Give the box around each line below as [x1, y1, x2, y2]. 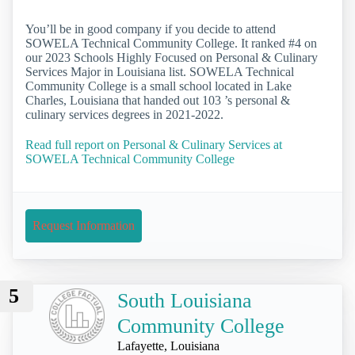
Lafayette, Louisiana [117, 338, 219, 353]
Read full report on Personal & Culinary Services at [25, 137, 282, 151]
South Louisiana [117, 288, 252, 312]
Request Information [32, 218, 135, 232]
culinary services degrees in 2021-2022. [25, 108, 223, 122]
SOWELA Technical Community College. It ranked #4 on [25, 36, 317, 51]
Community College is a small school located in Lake [25, 79, 292, 94]
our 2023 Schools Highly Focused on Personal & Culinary [25, 51, 318, 65]
